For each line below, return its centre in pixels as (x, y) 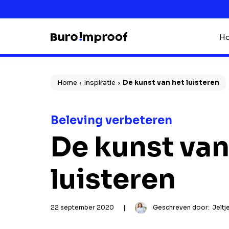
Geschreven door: (181, 207)
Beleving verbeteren (111, 120)
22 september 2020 (82, 207)
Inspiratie (100, 83)
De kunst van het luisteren (171, 83)
